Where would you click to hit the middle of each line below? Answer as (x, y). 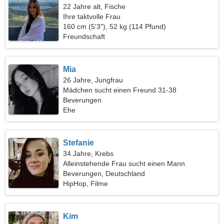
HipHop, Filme (86, 183)
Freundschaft (84, 36)
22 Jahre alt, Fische (94, 6)
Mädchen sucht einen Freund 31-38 (120, 90)
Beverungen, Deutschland (104, 173)
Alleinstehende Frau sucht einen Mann (124, 163)
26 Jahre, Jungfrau (93, 80)
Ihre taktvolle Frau (92, 16)
